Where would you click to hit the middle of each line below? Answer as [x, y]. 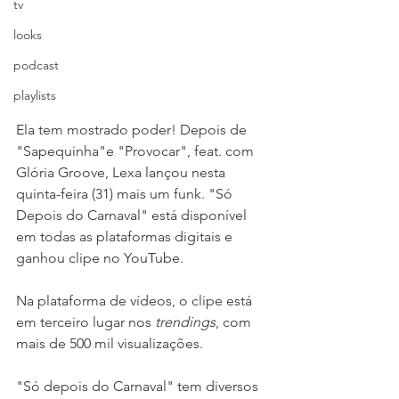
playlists [35, 95]
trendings [185, 322]
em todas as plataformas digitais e [126, 237]
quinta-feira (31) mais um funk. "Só [126, 194]
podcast [36, 65]
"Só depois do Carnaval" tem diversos [139, 387]
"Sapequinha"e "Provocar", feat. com [137, 151]
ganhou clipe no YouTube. [100, 258]
